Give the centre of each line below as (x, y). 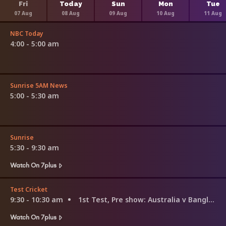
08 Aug (71, 13)
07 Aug (23, 13)
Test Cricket (29, 189)
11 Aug (213, 13)
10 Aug (165, 13)
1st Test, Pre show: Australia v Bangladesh (143, 199)
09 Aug (118, 13)
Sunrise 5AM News (39, 85)
